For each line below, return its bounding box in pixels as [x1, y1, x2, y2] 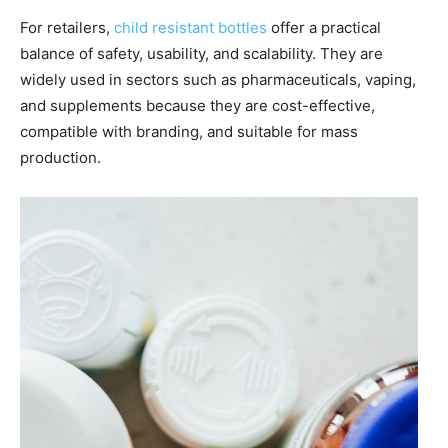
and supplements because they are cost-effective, [20, 95, 375, 115]
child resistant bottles [114, 17, 267, 37]
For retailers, [20, 17, 114, 37]
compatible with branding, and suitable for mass [20, 121, 358, 141]
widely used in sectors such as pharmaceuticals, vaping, [20, 69, 416, 89]
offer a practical [267, 17, 381, 37]
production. [20, 147, 101, 167]
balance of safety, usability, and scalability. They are [20, 43, 383, 63]
